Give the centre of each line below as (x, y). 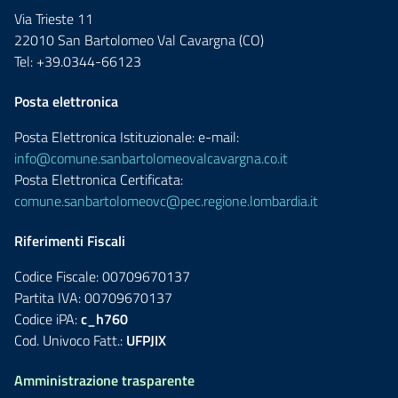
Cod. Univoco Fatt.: (70, 340)
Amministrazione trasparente (104, 380)
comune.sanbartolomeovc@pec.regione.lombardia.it (166, 201)
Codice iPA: (48, 319)
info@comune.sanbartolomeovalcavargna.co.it (151, 158)
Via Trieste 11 (54, 19)
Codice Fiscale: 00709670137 (102, 276)
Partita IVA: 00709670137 (93, 298)
